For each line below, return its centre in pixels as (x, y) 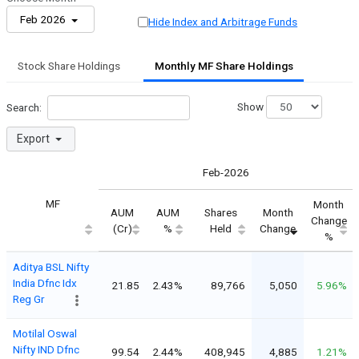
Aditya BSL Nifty (51, 266)
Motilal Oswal (45, 333)
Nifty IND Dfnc (46, 349)
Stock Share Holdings (69, 66)
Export (34, 138)
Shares (220, 212)
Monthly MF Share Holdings (224, 66)
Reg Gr (29, 298)
